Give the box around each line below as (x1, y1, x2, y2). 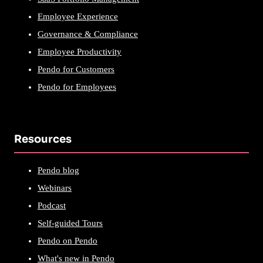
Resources (14, 132, 72, 146)
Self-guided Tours (38, 218, 103, 228)
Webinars (38, 183, 72, 193)
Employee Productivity (38, 46, 122, 56)
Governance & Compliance (38, 29, 138, 39)
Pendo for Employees (38, 82, 116, 92)
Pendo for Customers (38, 64, 114, 74)
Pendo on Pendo (38, 235, 97, 245)
